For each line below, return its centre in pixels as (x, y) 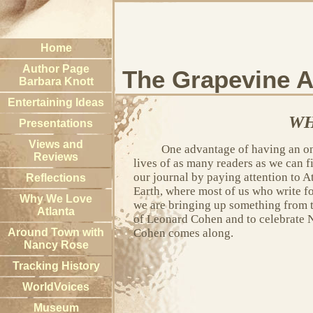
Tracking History (56, 266)
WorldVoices (56, 287)
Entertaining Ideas (56, 102)
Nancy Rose (56, 245)
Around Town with (56, 232)
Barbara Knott (56, 81)
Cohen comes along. (183, 233)
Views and (56, 144)
